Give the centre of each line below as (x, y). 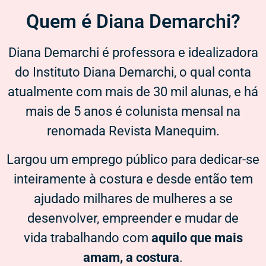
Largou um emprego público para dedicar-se (133, 159)
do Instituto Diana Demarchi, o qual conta (133, 72)
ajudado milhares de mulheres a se (133, 198)
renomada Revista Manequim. (133, 131)
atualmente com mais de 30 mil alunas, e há (133, 92)
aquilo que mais (197, 237)
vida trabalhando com (87, 237)
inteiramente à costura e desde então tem (133, 179)
